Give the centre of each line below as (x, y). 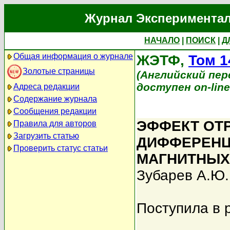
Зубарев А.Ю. (183, 175)
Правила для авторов (55, 123)
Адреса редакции (46, 87)
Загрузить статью (46, 136)
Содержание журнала (55, 99)
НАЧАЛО (162, 40)
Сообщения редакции (55, 111)
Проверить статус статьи (61, 148)
